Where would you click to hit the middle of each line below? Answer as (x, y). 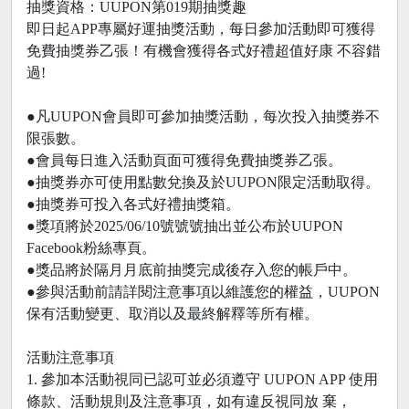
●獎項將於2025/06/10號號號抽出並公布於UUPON (185, 226)
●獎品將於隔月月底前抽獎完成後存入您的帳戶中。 (192, 270)
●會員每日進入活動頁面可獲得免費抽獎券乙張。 (184, 161)
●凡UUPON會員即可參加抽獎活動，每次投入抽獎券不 (203, 117)
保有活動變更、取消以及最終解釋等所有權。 (173, 314)
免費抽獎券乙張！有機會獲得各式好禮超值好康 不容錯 (204, 51)
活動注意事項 (70, 358)
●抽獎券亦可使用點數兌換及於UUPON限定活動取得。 (203, 183)
